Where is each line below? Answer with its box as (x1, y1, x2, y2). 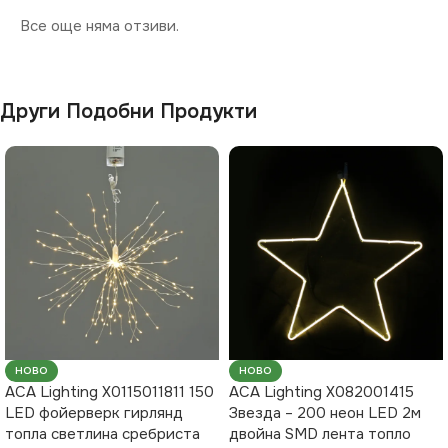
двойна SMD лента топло (229, 424, 411, 445)
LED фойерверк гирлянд (5, 403, 183, 424)
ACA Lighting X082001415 (229, 382, 414, 403)
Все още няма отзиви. (20, 16, 179, 37)
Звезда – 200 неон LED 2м (229, 403, 421, 424)
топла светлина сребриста (5, 424, 200, 445)
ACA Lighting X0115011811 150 (5, 382, 214, 403)
